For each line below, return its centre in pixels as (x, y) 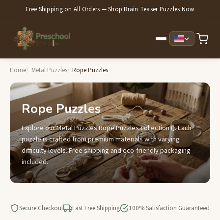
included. (35, 162)
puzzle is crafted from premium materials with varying (101, 139)
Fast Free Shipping (96, 208)
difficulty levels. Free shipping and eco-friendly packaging (106, 151)
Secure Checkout (41, 208)
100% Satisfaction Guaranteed (169, 208)
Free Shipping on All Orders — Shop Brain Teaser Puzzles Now (110, 9)
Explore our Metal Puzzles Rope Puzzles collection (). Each (107, 128)
